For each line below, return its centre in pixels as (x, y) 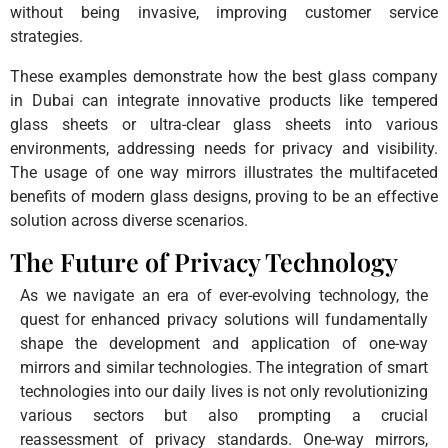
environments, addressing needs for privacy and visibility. (224, 148)
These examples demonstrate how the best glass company (224, 76)
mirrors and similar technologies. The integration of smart (224, 367)
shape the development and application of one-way (224, 343)
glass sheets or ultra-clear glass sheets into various (224, 124)
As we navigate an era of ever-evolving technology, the (224, 295)
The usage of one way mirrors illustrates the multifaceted (224, 172)
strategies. (46, 36)
